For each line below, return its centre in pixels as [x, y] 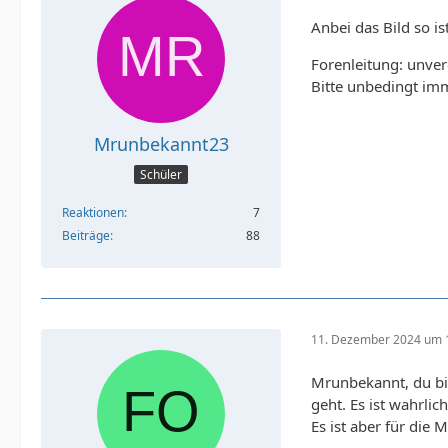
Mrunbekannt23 [161, 144]
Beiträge [86, 235]
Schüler [161, 174]
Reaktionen [93, 212]
